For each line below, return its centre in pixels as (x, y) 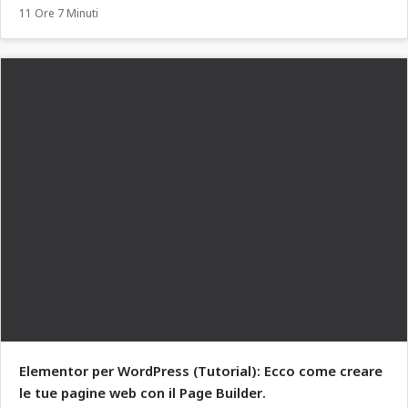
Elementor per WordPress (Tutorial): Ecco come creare (201, 371)
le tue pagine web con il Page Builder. (143, 393)
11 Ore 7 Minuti (59, 14)
